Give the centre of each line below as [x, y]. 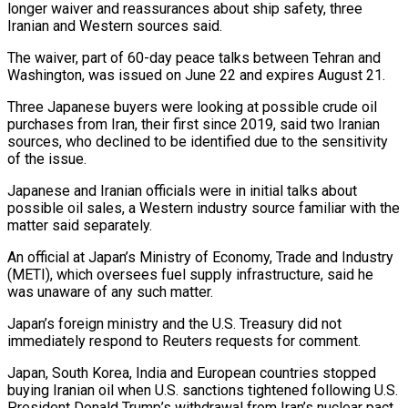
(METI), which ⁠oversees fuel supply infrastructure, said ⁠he [190, 274]
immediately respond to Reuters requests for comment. [184, 341]
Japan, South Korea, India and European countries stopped [192, 372]
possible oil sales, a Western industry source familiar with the [204, 208]
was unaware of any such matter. [110, 291]
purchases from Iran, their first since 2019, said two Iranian [194, 124]
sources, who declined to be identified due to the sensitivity [198, 141]
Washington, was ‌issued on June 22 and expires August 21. [196, 75]
